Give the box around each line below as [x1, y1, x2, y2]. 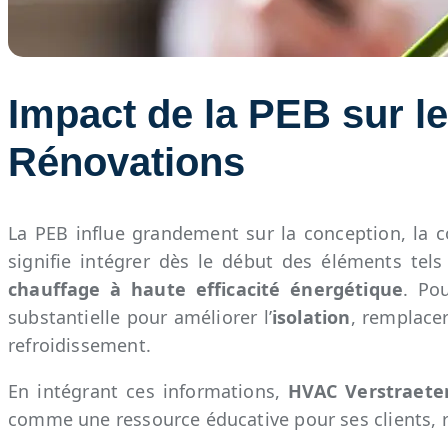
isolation [271, 305, 351, 330]
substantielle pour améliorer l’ [8, 305, 272, 330]
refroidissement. [8, 333, 151, 358]
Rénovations [8, 140, 245, 185]
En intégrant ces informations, [8, 379, 289, 404]
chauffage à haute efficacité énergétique [8, 277, 404, 302]
